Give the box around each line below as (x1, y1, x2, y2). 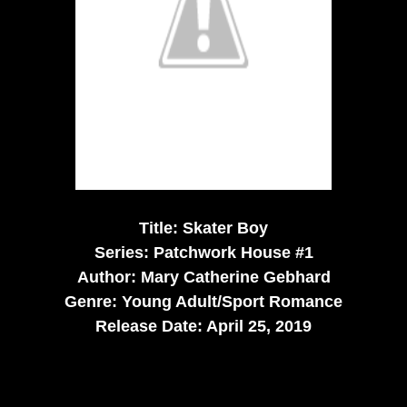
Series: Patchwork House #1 (94, 243, 313, 262)
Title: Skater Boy (139, 218, 268, 237)
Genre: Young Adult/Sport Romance (65, 292, 342, 311)
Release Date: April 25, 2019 (95, 316, 312, 335)
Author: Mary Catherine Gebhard (76, 267, 331, 286)
